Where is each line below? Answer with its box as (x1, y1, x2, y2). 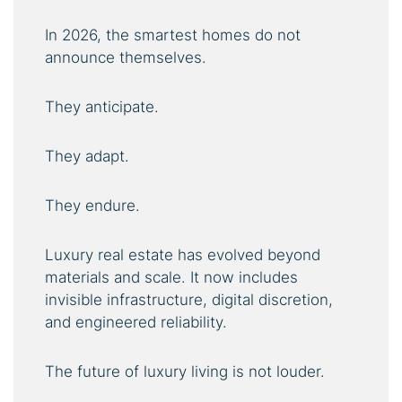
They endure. (45, 197, 140, 215)
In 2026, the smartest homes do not (45, 26, 301, 45)
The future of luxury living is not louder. (45, 363, 325, 381)
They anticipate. (45, 98, 159, 117)
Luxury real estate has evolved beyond (45, 246, 320, 265)
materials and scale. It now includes (45, 268, 298, 287)
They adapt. (45, 147, 129, 166)
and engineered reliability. (45, 313, 227, 332)
